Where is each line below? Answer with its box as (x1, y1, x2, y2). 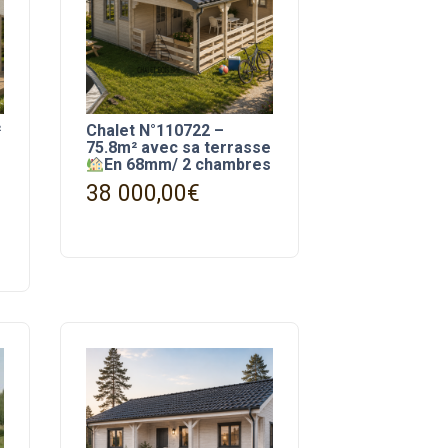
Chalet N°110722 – (85, 121, 224, 141)
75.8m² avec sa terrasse (85, 138, 271, 158)
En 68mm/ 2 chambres (103, 155, 271, 175)
